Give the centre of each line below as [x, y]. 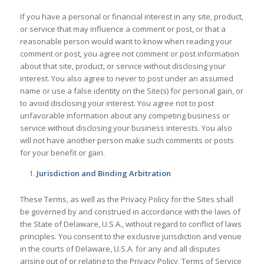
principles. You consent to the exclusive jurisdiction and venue [131, 237]
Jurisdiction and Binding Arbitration [103, 174]
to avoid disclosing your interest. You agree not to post [117, 103]
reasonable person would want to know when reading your [126, 42]
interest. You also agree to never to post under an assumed [126, 79]
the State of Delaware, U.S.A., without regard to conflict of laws [131, 224]
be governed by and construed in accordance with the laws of [130, 212]
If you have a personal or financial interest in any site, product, [131, 17]
